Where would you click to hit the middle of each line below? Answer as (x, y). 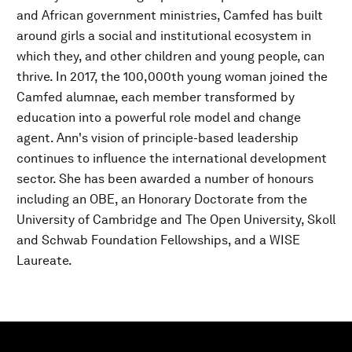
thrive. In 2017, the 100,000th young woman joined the (172, 77)
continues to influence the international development (172, 158)
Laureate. (44, 260)
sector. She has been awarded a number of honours (165, 179)
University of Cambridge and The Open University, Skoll (176, 220)
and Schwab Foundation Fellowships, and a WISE (158, 240)
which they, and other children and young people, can (170, 56)
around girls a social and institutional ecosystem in (164, 36)
